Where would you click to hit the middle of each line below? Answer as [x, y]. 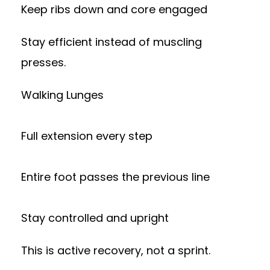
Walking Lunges [62, 95]
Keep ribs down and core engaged [114, 9]
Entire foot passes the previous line [115, 177]
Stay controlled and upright [95, 218]
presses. [43, 62]
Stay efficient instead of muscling [111, 42]
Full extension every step [87, 136]
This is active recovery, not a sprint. [116, 250]
